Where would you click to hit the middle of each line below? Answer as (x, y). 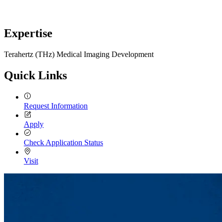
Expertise (28, 33)
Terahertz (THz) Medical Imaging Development (79, 54)
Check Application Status (63, 142)
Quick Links (35, 75)
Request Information (56, 106)
